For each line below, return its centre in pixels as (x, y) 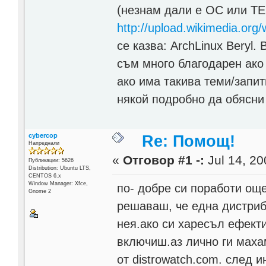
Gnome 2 (39, 191)
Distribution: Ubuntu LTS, (59, 168)
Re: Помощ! (189, 142)
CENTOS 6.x (45, 176)
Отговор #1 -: (164, 161)
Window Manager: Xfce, (58, 184)
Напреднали (44, 143)
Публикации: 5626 (51, 161)
